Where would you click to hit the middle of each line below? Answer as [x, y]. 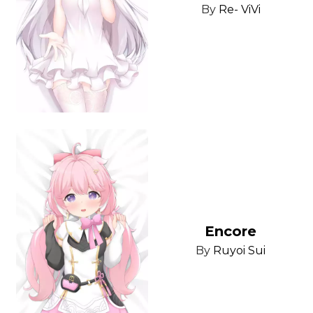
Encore [231, 232]
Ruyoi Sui [240, 251]
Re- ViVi [239, 10]
